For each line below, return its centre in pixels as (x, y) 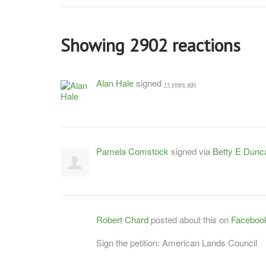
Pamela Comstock (132, 151)
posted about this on (190, 219)
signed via (191, 151)
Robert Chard (122, 219)
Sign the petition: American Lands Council (177, 242)
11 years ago (180, 84)
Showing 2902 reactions (151, 45)
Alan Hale (115, 83)
